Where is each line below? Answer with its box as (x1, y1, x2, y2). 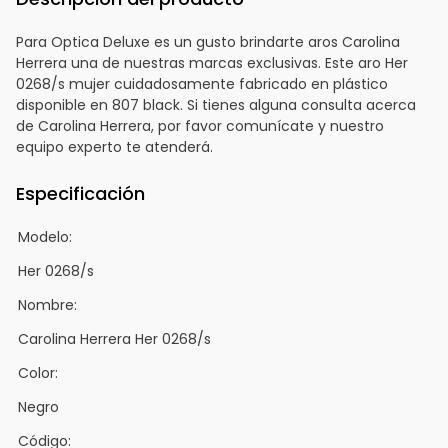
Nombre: (18, 294, 77, 315)
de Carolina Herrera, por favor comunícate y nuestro (16, 115, 384, 136)
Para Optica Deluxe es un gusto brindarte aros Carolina (16, 31, 400, 52)
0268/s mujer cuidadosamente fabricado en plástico (16, 73, 388, 94)
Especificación (16, 180, 145, 206)
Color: (18, 362, 58, 383)
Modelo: (18, 226, 72, 247)
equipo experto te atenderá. (16, 136, 213, 157)
